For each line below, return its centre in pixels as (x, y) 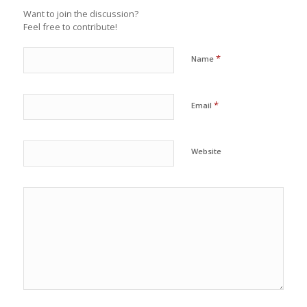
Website (206, 151)
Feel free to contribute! (70, 26)
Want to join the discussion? (81, 13)
